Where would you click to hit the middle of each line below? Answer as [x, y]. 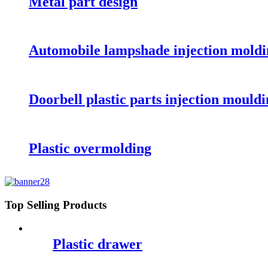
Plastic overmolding [90, 149]
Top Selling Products [56, 205]
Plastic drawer [98, 244]
